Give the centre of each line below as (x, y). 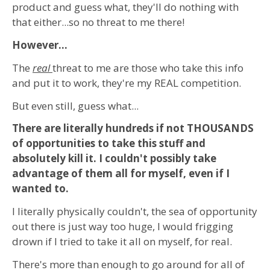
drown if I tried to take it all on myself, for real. (122, 242)
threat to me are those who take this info (148, 67)
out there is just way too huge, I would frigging (123, 227)
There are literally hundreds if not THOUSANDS (133, 128)
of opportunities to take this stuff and (109, 143)
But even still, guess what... (75, 105)
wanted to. (40, 189)
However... (40, 45)
